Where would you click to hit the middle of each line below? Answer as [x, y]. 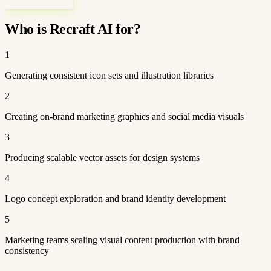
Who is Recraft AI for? [73, 29]
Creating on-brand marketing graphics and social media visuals [124, 116]
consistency [27, 250]
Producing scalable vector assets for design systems [102, 157]
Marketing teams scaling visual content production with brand [122, 240]
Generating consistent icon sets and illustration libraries [109, 75]
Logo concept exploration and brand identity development [115, 198]
